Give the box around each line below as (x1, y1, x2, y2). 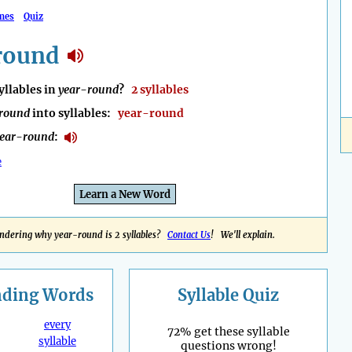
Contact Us (167, 229, 211, 241)
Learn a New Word (79, 188, 170, 202)
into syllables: (30, 106, 118, 121)
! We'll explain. (211, 229, 275, 241)
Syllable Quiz (178, 285, 279, 306)
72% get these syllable (167, 324, 290, 339)
